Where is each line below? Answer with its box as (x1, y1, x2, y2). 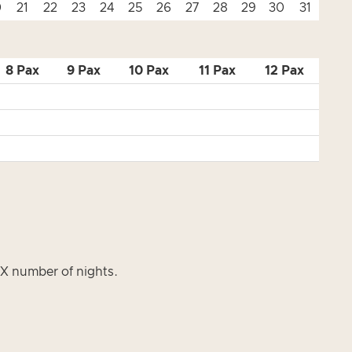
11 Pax (198, 64, 236, 77)
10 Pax (129, 64, 169, 77)
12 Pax (265, 64, 304, 77)
